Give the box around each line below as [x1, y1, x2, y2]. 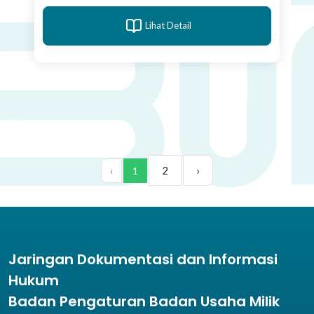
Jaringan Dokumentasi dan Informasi [8, 249, 278, 269]
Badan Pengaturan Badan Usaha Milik [8, 291, 280, 311]
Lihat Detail [145, 20, 191, 32]
